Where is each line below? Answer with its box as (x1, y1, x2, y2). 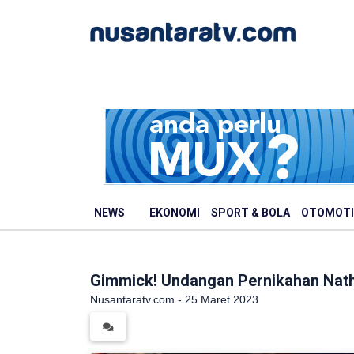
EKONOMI (149, 206, 200, 219)
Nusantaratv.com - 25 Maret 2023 (90, 293, 258, 306)
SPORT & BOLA (211, 206, 290, 219)
